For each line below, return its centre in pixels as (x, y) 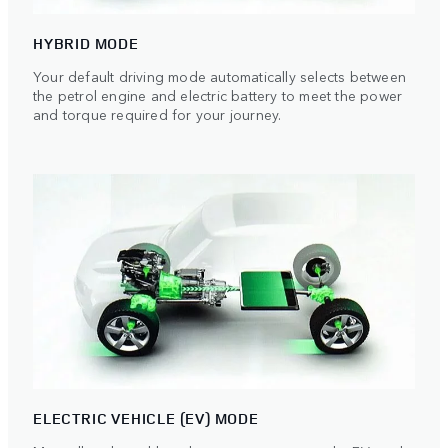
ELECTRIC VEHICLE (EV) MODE (146, 418)
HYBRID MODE (86, 43)
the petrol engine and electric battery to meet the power (218, 94)
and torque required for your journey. (157, 113)
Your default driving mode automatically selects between (220, 75)
